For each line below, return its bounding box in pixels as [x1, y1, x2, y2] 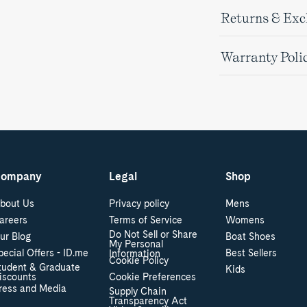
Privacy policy [109, 198, 170, 209]
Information [109, 248, 161, 259]
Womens [225, 214, 265, 225]
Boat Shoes [225, 231, 275, 242]
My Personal [109, 238, 164, 249]
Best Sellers [225, 247, 277, 258]
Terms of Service [109, 214, 183, 225]
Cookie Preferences [109, 271, 197, 282]
